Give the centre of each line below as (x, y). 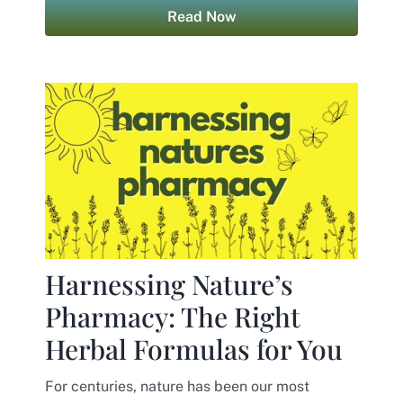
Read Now (201, 17)
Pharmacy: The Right (172, 317)
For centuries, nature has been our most (177, 387)
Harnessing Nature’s (169, 285)
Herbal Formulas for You (193, 349)
